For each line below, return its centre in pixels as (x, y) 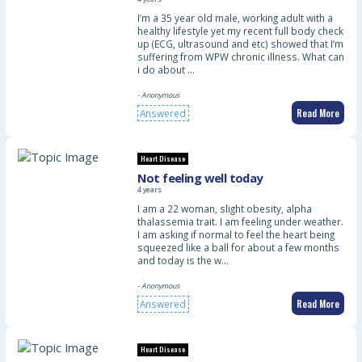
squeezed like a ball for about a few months (238, 247)
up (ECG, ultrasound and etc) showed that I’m (240, 43)
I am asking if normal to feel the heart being (236, 234)
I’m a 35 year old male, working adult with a (235, 17)
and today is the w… (183, 260)
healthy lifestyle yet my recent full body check (240, 30)
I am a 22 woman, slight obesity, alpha (224, 208)
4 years (149, 189)
